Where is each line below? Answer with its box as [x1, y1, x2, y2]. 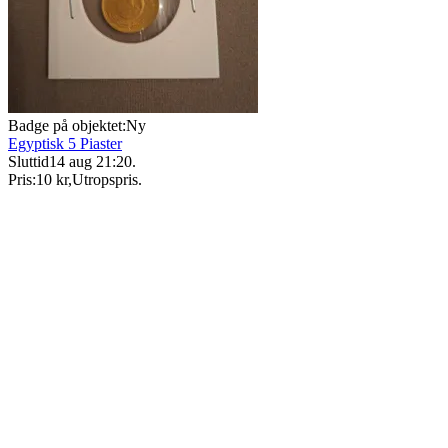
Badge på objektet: [8, 116, 126, 134]
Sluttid [8, 152, 49, 170]
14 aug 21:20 [49, 152, 132, 170]
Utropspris [72, 170, 138, 188]
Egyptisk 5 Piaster [8, 134, 122, 152]
